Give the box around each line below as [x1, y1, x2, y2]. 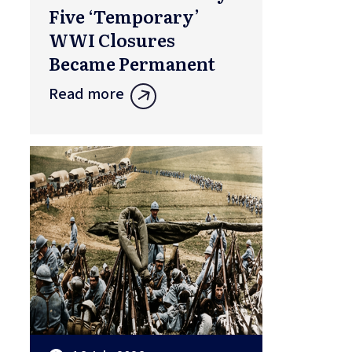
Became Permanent [49, 50, 215, 77]
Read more [49, 83, 124, 106]
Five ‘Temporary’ [49, 3, 200, 30]
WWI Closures [49, 27, 175, 53]
